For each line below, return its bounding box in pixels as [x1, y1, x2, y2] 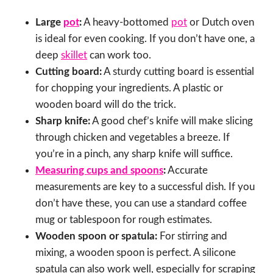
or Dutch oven [187, 17, 254, 28]
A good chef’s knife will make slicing [90, 116, 253, 127]
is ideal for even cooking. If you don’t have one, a [35, 34, 255, 44]
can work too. [87, 50, 151, 61]
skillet [61, 50, 87, 61]
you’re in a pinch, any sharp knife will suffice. [35, 149, 233, 160]
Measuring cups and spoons [35, 165, 163, 176]
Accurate [166, 165, 208, 176]
